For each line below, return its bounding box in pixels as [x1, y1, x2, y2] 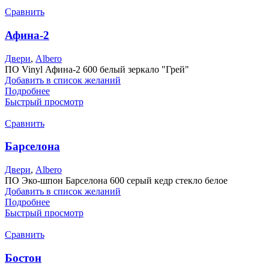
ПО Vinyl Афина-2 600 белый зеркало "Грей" [5, 64, 189, 74]
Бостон [5, 251, 41, 264]
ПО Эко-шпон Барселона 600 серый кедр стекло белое [5, 175, 228, 186]
